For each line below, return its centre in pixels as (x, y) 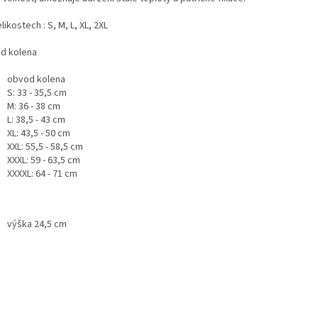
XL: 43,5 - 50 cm (39, 134)
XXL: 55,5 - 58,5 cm (45, 147)
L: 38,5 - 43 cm (36, 120)
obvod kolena (36, 80)
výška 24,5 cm (37, 225)
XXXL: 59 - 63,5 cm (44, 161)
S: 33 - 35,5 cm (37, 93)
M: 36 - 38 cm (34, 107)
